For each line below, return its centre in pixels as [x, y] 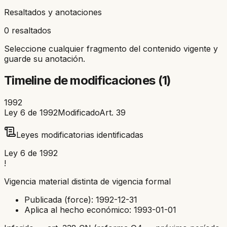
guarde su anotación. [45, 59]
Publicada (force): [59, 199]
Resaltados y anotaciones [53, 12]
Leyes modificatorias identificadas [80, 135]
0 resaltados [28, 30]
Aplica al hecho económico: [78, 210]
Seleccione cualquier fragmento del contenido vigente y [111, 48]
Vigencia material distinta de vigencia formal [87, 181]
